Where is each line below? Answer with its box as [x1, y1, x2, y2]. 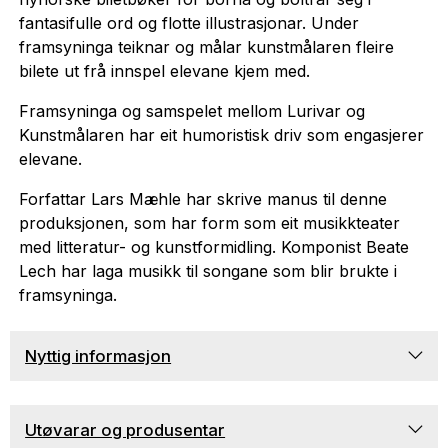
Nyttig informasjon [25, 345, 172, 366]
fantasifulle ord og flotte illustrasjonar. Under [18, 12, 359, 33]
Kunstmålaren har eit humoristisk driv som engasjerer [18, 124, 424, 145]
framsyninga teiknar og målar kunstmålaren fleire [18, 36, 394, 57]
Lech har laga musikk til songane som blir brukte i [18, 260, 397, 281]
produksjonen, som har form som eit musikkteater [18, 212, 400, 233]
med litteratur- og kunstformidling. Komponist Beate [18, 236, 409, 257]
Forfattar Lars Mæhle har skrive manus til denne [18, 188, 387, 209]
